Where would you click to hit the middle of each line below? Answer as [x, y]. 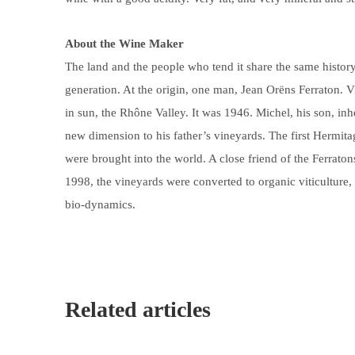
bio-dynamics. [100, 204]
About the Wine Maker [124, 44]
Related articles [138, 309]
